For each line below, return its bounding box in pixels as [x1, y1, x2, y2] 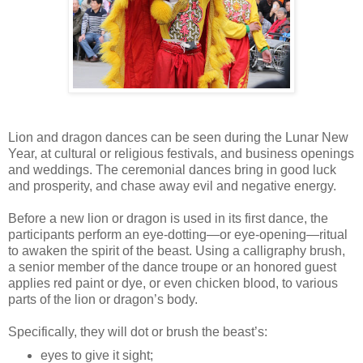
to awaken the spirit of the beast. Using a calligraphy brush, [8, 243, 345, 258]
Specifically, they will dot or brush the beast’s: [8, 324, 267, 339]
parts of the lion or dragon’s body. [8, 292, 198, 306]
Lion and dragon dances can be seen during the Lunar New [8, 130, 348, 144]
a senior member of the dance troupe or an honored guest [8, 259, 336, 274]
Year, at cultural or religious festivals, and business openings [8, 146, 354, 160]
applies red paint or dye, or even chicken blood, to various [8, 275, 338, 290]
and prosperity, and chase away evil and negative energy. [8, 178, 340, 193]
